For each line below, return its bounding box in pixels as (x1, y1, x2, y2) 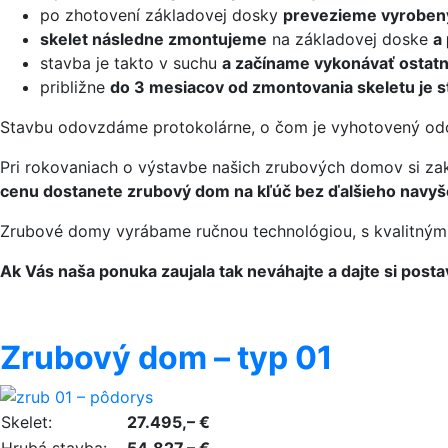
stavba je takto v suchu (40, 53, 222, 73)
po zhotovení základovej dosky (40, 5, 283, 25)
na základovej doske (267, 29, 433, 49)
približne (40, 77, 110, 97)
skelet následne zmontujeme (40, 29, 267, 49)
